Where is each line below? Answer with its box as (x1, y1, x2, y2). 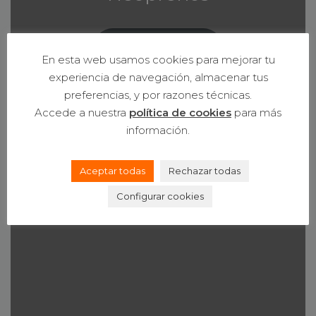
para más (231, 106, 281, 120)
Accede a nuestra (35, 106, 129, 120)
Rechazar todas (168, 165, 241, 177)
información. (126, 123, 190, 138)
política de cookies (129, 106, 231, 120)
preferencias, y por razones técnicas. (64, 88, 252, 102)
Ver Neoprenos (111, 40, 205, 56)
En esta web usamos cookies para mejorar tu (41, 52, 275, 66)
